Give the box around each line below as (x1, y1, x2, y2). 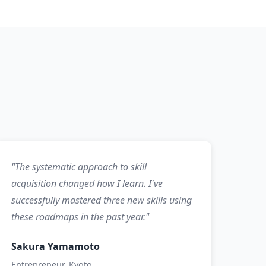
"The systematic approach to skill (11, 160, 147, 173)
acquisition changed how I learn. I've (11, 177, 163, 190)
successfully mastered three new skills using (11, 194, 192, 207)
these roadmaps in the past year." (11, 210, 150, 223)
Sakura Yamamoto (11, 240, 100, 253)
